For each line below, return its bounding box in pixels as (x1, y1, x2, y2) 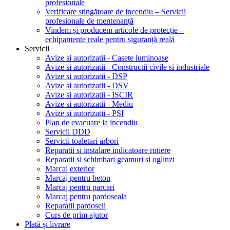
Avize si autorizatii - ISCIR (45, 90, 133, 99)
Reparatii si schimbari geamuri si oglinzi (45, 155, 175, 164)
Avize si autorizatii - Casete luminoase (45, 53, 168, 62)
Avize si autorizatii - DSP (45, 72, 127, 81)
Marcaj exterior (45, 164, 94, 173)
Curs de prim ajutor (45, 210, 108, 219)
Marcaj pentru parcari (45, 183, 114, 191)
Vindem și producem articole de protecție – (45, 26, 184, 34)
